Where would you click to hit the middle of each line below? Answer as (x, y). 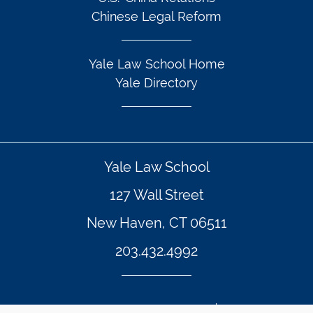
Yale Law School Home (156, 64)
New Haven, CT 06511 (156, 223)
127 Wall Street (156, 195)
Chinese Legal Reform (156, 16)
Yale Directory (156, 83)
